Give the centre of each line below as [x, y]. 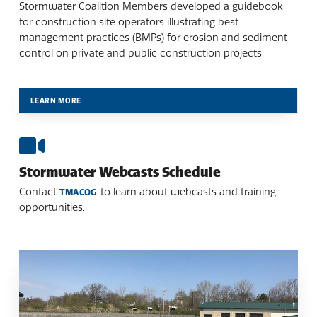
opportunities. [52, 207]
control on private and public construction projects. [141, 53]
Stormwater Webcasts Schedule [120, 172]
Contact [39, 191]
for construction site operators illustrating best [128, 22]
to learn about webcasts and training [186, 191]
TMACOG [78, 192]
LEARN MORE [56, 100]
